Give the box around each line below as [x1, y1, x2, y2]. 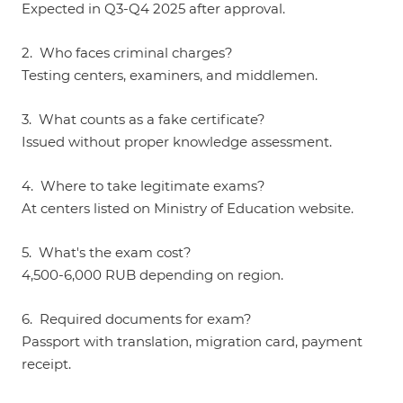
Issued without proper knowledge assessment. [22, 133, 332, 150]
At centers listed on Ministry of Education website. [22, 200, 354, 217]
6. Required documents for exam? [22, 310, 252, 327]
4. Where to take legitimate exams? [22, 177, 265, 194]
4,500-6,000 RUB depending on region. [22, 266, 283, 283]
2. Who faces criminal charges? [22, 44, 233, 61]
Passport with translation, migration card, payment [22, 333, 363, 350]
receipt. [22, 355, 71, 372]
